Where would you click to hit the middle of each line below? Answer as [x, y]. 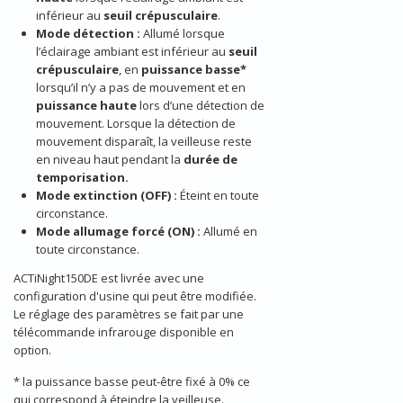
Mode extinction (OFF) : [108, 196]
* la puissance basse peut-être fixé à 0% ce [132, 382]
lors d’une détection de [201, 106]
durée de [210, 160]
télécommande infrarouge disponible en [124, 332]
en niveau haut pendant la [110, 160]
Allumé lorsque [184, 34]
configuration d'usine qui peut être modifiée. [135, 296]
